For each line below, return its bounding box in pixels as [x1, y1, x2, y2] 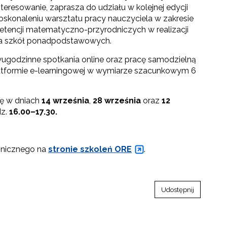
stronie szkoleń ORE [48, 144, 132, 155]
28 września [93, 96, 143, 106]
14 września [42, 96, 89, 106]
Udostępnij [161, 185, 194, 194]
